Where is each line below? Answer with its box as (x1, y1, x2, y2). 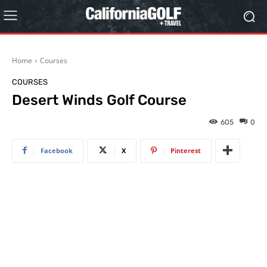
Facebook (41, 145, 73, 155)
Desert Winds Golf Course (12, 92, 187, 108)
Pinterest (170, 145, 201, 155)
